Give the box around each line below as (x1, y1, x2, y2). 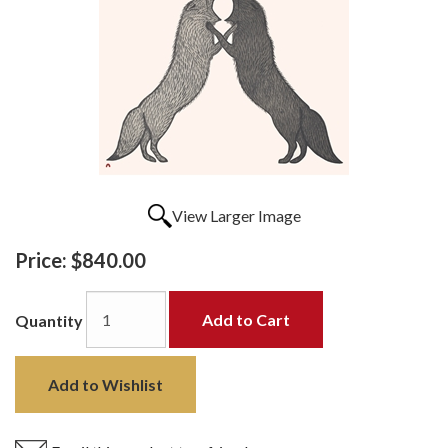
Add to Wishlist (48, 374, 163, 394)
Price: (15, 247, 67, 272)
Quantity (15, 311, 83, 331)
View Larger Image (171, 205, 301, 225)
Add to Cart (202, 309, 290, 329)
